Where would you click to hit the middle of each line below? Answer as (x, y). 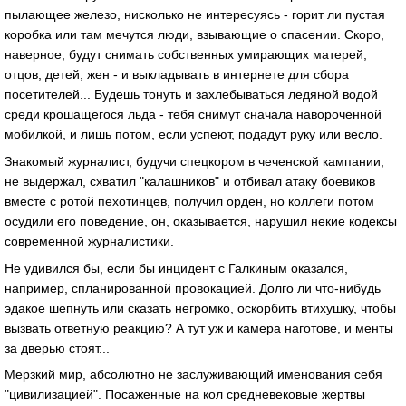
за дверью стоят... (57, 348)
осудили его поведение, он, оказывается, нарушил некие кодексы (201, 221)
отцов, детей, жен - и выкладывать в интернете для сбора (177, 75)
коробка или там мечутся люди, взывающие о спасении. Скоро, (194, 35)
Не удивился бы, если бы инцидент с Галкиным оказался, (176, 268)
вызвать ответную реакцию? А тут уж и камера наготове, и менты (199, 328)
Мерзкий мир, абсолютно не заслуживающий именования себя (193, 375)
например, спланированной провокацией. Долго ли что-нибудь (193, 288)
